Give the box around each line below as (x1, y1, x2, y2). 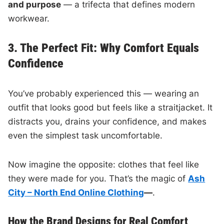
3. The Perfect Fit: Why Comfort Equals (8, 40, 199, 55)
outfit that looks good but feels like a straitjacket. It (8, 102, 213, 112)
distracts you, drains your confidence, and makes (8, 116, 207, 126)
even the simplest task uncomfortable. (8, 130, 163, 140)
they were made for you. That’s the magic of (8, 173, 188, 183)
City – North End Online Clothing (8, 187, 144, 197)
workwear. (8, 13, 50, 23)
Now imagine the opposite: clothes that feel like (8, 159, 199, 169)
